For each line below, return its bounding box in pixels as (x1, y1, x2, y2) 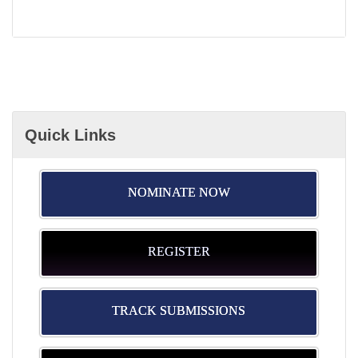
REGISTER (147, 245, 210, 258)
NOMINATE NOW (127, 185, 230, 199)
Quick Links (25, 126, 116, 144)
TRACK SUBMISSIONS (112, 304, 246, 317)
